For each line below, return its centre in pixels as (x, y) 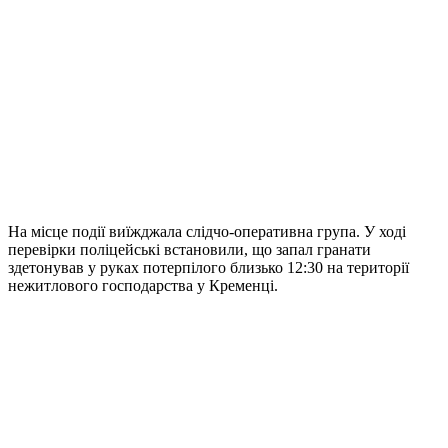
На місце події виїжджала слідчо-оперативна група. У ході (207, 232)
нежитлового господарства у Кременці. (143, 286)
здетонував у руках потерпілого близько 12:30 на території (208, 268)
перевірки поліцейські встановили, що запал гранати (189, 250)
